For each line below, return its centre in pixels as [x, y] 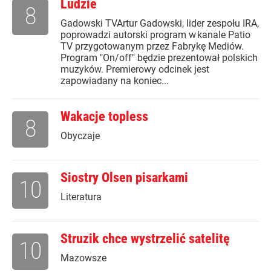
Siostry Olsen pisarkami [124, 178]
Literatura [81, 197]
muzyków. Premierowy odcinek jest [135, 70]
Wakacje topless [104, 117]
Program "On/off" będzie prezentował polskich [159, 58]
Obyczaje [80, 136]
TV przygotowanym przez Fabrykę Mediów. [152, 47]
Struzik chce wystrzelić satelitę [145, 239]
